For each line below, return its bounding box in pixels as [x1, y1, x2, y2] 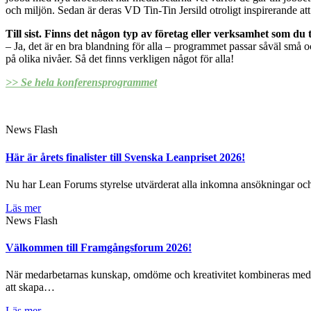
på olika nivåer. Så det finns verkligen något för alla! [6, 53, 234, 65]
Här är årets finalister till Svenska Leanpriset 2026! [6, 151, 245, 163]
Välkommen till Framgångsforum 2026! [6, 242, 192, 254]
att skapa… [6, 281, 55, 294]
